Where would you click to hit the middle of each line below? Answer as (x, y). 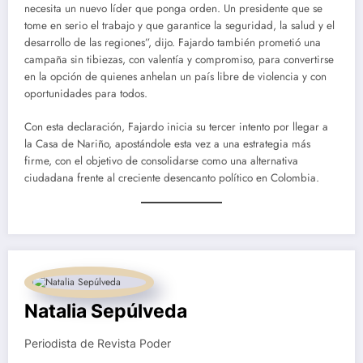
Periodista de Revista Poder (98, 344)
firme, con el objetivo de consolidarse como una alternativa (161, 160)
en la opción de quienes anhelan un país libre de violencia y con (175, 77)
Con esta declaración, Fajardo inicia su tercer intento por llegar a (176, 126)
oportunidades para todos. (86, 94)
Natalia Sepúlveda (106, 311)
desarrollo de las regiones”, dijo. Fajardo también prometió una (173, 43)
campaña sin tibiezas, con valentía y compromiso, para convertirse (179, 60)
